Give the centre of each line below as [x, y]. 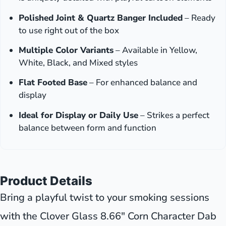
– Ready [199, 18]
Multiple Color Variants [66, 50]
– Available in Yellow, [155, 50]
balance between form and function [88, 128]
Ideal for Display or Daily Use [78, 115]
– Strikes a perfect [174, 115]
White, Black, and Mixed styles [78, 63]
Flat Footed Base [53, 83]
